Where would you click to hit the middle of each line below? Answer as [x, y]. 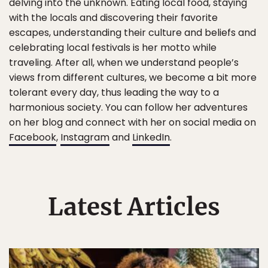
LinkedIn [151, 137]
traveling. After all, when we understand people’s [124, 63]
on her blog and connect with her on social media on [133, 122]
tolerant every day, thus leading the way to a [114, 92]
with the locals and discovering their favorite [113, 18]
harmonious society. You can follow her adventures [128, 107]
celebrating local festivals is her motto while [113, 48]
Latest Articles [134, 207]
